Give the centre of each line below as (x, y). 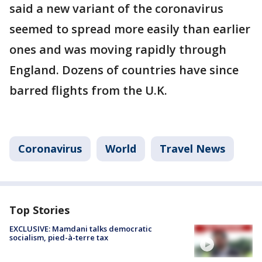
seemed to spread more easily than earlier (130, 29)
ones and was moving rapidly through (118, 49)
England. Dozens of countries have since (124, 70)
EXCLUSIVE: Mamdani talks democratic (81, 229)
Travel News (192, 149)
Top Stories (39, 210)
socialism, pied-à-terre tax (59, 237)
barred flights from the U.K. (88, 90)
